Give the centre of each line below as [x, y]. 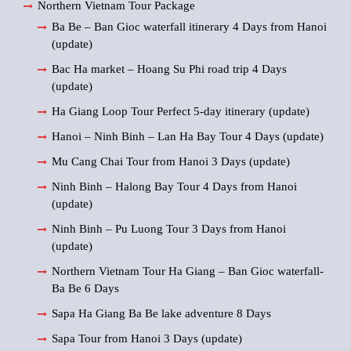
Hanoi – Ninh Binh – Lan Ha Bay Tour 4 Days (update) [188, 137]
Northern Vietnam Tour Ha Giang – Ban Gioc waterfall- [188, 271]
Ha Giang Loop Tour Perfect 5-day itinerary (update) [181, 112]
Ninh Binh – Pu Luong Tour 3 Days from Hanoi [169, 229]
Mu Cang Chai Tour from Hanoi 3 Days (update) [171, 162]
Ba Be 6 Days [85, 289]
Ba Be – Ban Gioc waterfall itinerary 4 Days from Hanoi [189, 27]
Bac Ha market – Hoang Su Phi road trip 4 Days [169, 69]
